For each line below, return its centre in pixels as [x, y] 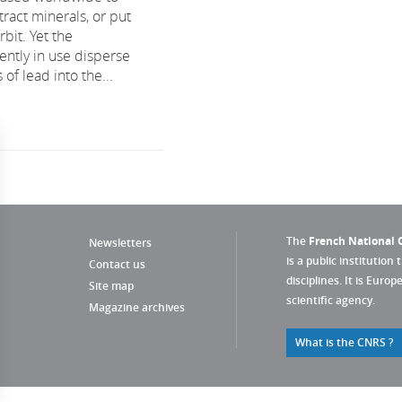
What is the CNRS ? [344, 342]
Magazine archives [137, 307]
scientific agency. [331, 300]
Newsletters [120, 243]
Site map [111, 286]
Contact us [117, 264]
